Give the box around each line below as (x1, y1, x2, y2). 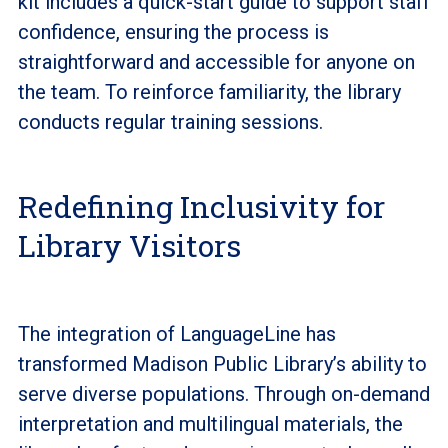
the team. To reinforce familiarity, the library (17, 79, 401, 104)
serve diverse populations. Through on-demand (17, 381, 430, 406)
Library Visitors (17, 225, 241, 265)
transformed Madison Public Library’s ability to (17, 351, 427, 376)
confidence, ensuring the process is (17, 19, 329, 44)
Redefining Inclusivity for (17, 186, 385, 226)
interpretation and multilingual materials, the (17, 411, 403, 436)
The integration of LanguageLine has (17, 321, 336, 346)
